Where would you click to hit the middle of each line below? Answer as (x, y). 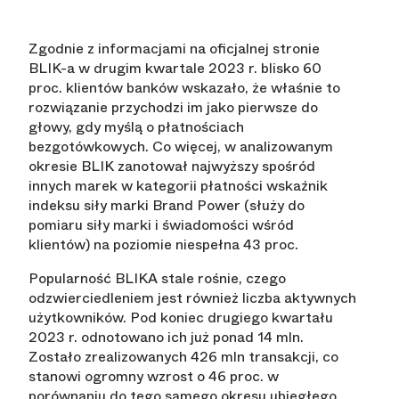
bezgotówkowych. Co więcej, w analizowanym (181, 147)
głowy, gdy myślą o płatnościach (136, 127)
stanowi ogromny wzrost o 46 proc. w (154, 377)
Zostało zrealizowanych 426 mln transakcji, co (183, 357)
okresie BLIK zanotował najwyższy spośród (172, 167)
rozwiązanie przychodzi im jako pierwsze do (173, 108)
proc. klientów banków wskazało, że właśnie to (184, 88)
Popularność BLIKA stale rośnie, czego (157, 279)
